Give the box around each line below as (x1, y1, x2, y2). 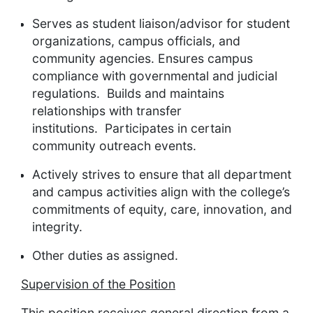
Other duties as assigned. (32, 248, 178, 263)
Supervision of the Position (21, 277, 175, 292)
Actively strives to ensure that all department (32, 167, 291, 182)
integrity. (32, 219, 82, 235)
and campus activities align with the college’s (32, 184, 290, 200)
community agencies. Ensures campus (32, 51, 253, 66)
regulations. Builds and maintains (32, 86, 224, 101)
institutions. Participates (32, 121, 174, 136)
